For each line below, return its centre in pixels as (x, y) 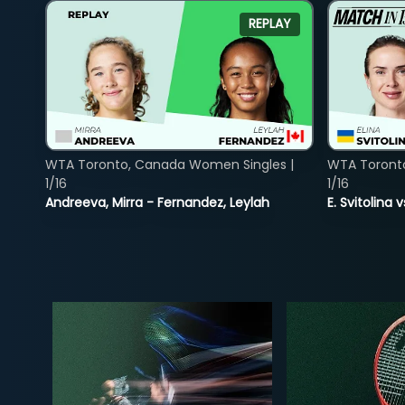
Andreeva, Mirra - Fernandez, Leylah (157, 202)
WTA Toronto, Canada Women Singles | (170, 164)
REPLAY (269, 24)
